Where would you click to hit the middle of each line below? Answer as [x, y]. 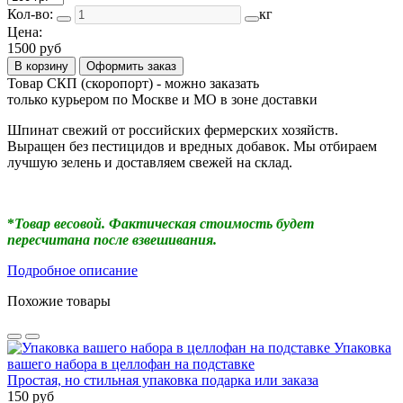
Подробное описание [72, 270]
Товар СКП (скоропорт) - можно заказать [133, 83]
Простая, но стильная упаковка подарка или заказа [163, 380]
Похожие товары [59, 300]
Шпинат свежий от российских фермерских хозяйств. [173, 130]
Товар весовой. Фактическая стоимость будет [164, 223]
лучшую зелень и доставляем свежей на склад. [150, 162]
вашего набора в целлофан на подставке [131, 363]
